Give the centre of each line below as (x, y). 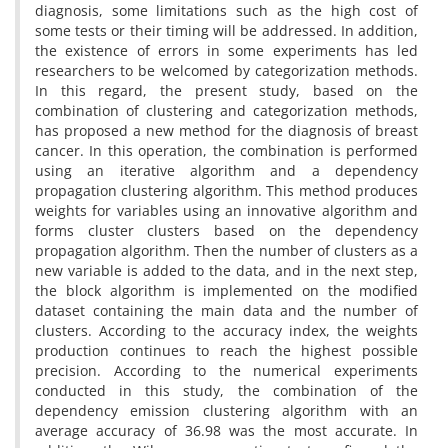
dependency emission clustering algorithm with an (226, 410)
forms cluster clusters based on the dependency (226, 230)
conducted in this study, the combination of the (226, 390)
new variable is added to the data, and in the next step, (226, 270)
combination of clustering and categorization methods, (226, 110)
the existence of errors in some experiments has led (226, 50)
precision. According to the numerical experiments (226, 370)
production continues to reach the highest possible (226, 350)
